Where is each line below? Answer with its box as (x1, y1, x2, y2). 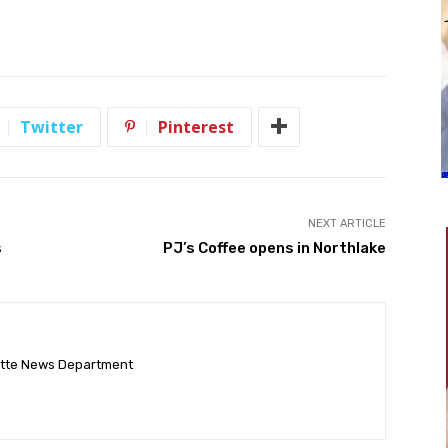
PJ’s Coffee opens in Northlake (162, 238, 386, 257)
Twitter (20, 115, 83, 138)
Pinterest (158, 115, 234, 138)
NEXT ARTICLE (307, 216, 386, 230)
